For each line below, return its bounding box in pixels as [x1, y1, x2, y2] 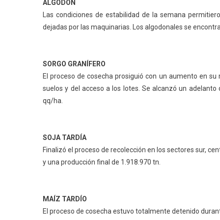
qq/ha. [43, 97, 63, 105]
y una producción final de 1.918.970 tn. [43, 158, 161, 166]
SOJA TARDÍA [43, 134, 86, 141]
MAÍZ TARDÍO [43, 195, 87, 203]
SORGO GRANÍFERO [43, 60, 106, 68]
